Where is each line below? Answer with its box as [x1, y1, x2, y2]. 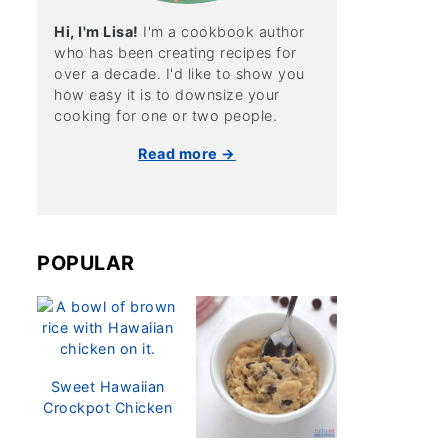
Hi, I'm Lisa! [54, 23, 139, 40]
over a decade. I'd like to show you [54, 65, 305, 82]
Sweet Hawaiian [50, 378, 165, 395]
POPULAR [37, 251, 135, 275]
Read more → [138, 145, 236, 162]
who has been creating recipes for [54, 44, 297, 61]
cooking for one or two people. [54, 107, 277, 124]
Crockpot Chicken [43, 399, 173, 416]
